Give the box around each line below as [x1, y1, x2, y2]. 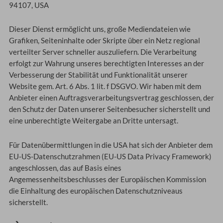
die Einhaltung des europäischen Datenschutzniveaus [8, 186, 183, 195]
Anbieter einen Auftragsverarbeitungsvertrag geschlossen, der [8, 94, 214, 103]
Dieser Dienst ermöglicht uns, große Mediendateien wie [8, 25, 191, 34]
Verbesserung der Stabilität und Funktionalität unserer [8, 71, 188, 80]
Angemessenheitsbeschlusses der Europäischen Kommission [8, 175, 206, 184]
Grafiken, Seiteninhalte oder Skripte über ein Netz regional [8, 36, 200, 45]
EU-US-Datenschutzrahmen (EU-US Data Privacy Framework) [8, 152, 212, 161]
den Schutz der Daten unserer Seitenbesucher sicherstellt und [8, 105, 210, 114]
